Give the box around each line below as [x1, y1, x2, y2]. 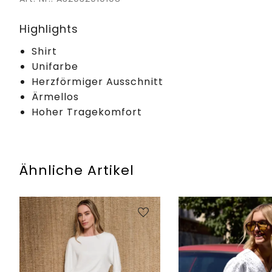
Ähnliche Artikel [19, 160, 134, 180]
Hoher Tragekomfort [32, 104, 142, 119]
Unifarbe [32, 59, 78, 73]
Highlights [19, 21, 78, 36]
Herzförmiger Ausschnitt [32, 74, 163, 89]
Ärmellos [32, 89, 79, 104]
